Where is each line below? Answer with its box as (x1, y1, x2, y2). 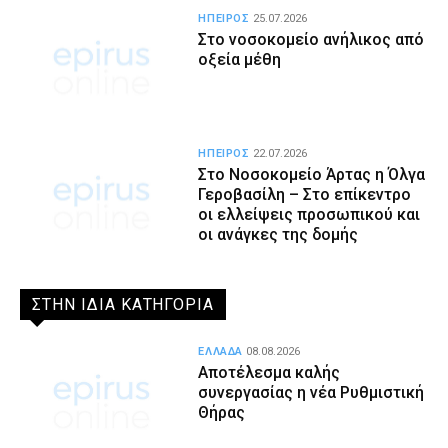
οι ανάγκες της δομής (198, 224, 359, 244)
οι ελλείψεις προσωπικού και (198, 204, 421, 224)
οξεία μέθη (198, 49, 282, 69)
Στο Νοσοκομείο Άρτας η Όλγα (198, 164, 426, 184)
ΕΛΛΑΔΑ (198, 345, 244, 359)
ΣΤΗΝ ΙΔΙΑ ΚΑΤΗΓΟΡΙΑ (32, 295, 215, 315)
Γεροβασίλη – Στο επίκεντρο (198, 184, 412, 204)
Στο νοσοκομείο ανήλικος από (198, 29, 425, 49)
